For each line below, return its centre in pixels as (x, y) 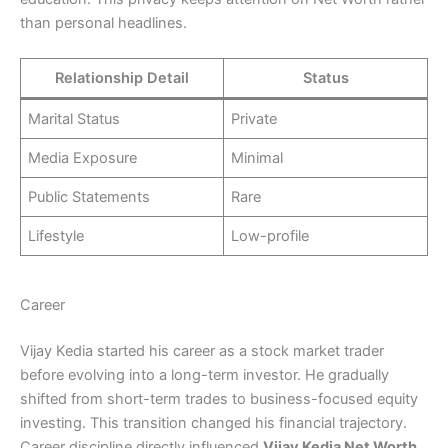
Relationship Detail (122, 78)
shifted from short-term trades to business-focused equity (219, 398)
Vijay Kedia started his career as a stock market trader (202, 350)
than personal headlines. (103, 23)
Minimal (257, 158)
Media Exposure (83, 158)
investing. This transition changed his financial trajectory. (213, 422)
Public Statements (89, 197)
